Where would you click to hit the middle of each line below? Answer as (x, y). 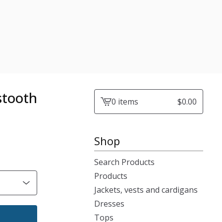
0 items (125, 102)
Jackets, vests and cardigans (146, 190)
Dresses (109, 204)
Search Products (124, 162)
